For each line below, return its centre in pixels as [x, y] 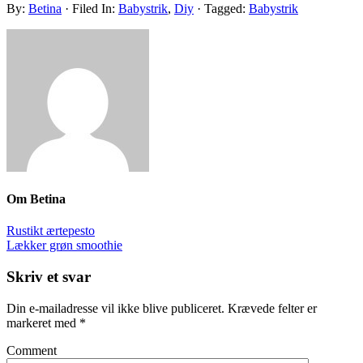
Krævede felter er [272, 308]
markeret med [43, 322]
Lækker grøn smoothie [64, 246]
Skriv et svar [49, 277]
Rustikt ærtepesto [51, 231]
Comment [32, 350]
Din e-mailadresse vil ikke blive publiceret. [115, 308]
